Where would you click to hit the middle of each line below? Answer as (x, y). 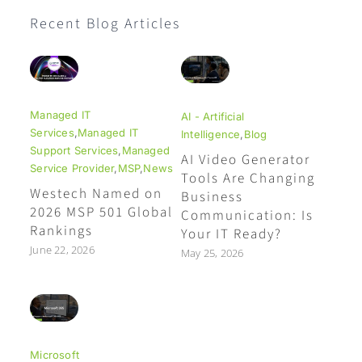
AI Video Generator (246, 160)
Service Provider (72, 168)
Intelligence (211, 134)
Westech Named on (97, 194)
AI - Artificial (213, 116)
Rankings (62, 231)
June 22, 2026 (62, 249)
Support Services (74, 150)
